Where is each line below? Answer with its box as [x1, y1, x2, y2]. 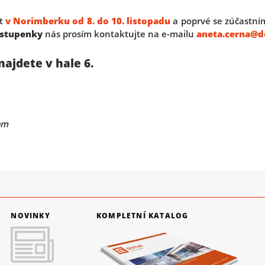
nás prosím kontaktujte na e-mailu [43, 28, 197, 40]
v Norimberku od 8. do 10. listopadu [5, 15, 171, 27]
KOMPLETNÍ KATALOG [96, 210, 189, 221]
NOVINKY [11, 210, 50, 221]
